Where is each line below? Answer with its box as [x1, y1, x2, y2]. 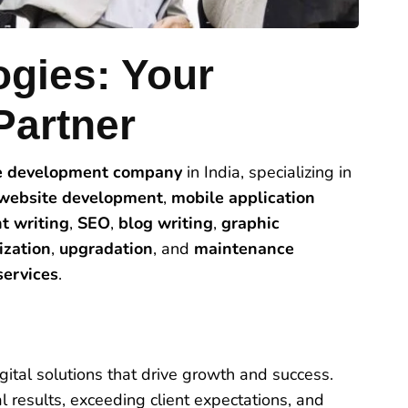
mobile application [171, 186, 315, 209]
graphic [221, 211, 280, 234]
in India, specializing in [182, 160, 352, 183]
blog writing [118, 211, 213, 234]
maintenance [194, 237, 294, 260]
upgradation [59, 237, 153, 260]
